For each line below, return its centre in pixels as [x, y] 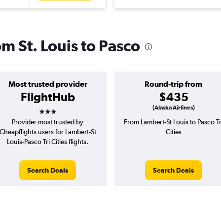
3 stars [56, 108]
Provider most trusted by [48, 122]
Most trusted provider [48, 84]
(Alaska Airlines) [173, 108]
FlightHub [48, 97]
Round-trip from [173, 84]
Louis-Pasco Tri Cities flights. [48, 142]
